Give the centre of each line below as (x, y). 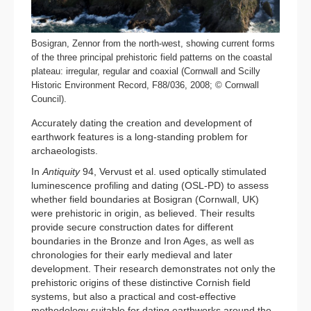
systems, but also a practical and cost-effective (134, 296)
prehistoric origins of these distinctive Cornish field (141, 283)
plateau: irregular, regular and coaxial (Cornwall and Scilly (146, 72)
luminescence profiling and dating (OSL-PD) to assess (150, 185)
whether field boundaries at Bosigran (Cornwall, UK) (145, 199)
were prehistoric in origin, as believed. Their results (143, 213)
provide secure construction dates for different (132, 227)
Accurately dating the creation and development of (142, 123)
